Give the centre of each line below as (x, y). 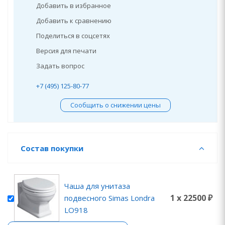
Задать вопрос (60, 66)
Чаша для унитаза (97, 186)
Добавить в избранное (74, 6)
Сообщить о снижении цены (115, 105)
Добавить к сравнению (74, 21)
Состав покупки (52, 148)
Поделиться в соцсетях (73, 36)
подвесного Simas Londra (109, 198)
